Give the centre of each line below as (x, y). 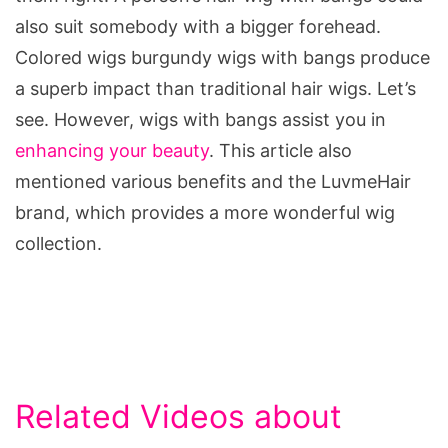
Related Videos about (178, 416)
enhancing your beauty (112, 150)
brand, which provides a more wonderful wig (205, 212)
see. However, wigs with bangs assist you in (200, 119)
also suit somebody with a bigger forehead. (198, 26)
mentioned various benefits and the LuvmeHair (213, 181)
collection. (58, 243)
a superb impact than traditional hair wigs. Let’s (215, 88)
